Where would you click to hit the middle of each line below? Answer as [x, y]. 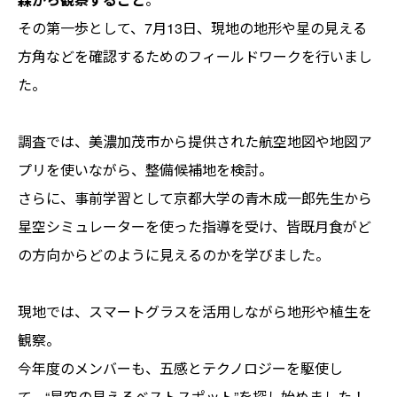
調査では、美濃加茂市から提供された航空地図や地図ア [195, 142]
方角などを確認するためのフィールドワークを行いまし [195, 57]
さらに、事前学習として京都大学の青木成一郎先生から [195, 198]
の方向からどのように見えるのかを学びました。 [174, 255]
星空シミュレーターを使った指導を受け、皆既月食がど [195, 227]
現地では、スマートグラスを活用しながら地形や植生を [195, 312]
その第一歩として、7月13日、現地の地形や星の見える [192, 28]
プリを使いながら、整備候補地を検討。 [145, 170]
